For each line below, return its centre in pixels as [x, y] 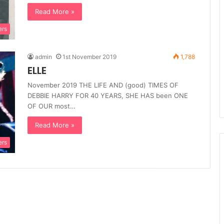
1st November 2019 [89, 57]
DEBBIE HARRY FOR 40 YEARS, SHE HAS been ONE [108, 96]
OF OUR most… [51, 106]
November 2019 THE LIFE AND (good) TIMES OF [103, 85]
